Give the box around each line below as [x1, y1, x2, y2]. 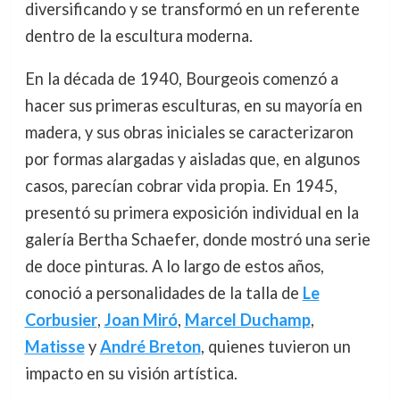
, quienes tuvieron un [200, 337, 351, 357]
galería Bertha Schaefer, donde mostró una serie [24, 229, 371, 250]
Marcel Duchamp [184, 310, 311, 330]
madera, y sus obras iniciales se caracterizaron [24, 122, 354, 143]
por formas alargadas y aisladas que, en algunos [24, 149, 360, 170]
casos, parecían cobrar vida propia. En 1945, [24, 176, 337, 196]
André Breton [99, 337, 201, 357]
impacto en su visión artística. [24, 363, 237, 384]
